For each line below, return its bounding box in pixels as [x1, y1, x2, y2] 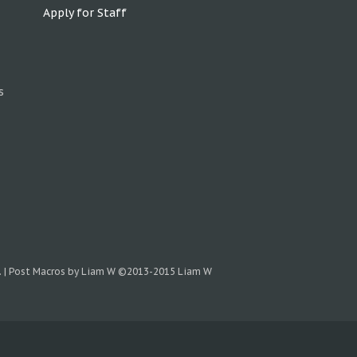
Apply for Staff [43, 6, 127, 20]
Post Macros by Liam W [9, 265, 118, 277]
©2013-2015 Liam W [118, 265, 212, 277]
